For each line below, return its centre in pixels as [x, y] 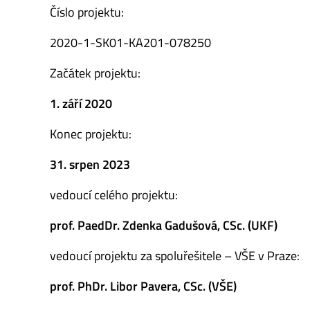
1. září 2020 [81, 104]
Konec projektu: [91, 134]
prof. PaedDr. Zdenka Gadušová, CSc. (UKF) [164, 226]
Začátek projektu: [95, 73]
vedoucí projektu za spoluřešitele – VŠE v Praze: [175, 256]
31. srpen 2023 [90, 165]
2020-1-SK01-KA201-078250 [130, 43]
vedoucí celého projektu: [114, 195]
